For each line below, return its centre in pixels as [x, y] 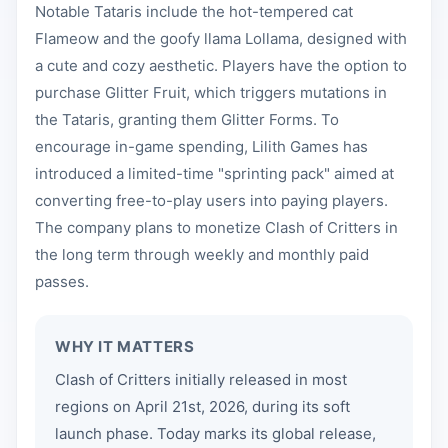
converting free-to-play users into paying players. [211, 200]
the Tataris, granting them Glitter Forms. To [187, 119]
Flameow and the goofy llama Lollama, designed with [221, 38]
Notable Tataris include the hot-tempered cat [194, 11]
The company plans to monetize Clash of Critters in [216, 227]
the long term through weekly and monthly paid [202, 254]
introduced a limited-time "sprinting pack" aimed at [214, 173]
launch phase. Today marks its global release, [215, 433]
